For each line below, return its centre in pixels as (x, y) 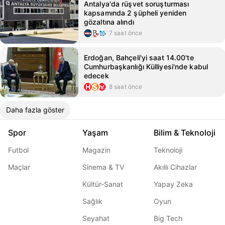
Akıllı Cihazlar (175, 167)
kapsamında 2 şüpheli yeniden (135, 13)
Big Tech (168, 218)
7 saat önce (126, 33)
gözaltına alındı (109, 22)
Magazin (96, 150)
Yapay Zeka (173, 184)
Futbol (18, 150)
